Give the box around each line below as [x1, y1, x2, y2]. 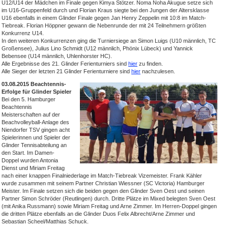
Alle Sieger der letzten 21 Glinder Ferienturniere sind [2, 68, 131, 74]
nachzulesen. [140, 68, 175, 74]
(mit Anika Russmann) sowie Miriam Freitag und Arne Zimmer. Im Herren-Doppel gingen [2, 203, 217, 209]
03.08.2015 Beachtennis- [2, 80, 66, 87]
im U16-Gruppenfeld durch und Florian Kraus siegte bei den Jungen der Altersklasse [2, 7, 209, 13]
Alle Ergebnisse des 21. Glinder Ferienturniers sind [2, 60, 128, 67]
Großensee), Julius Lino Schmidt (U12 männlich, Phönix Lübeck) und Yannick [2, 45, 193, 51]
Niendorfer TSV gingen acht [2, 126, 70, 133]
